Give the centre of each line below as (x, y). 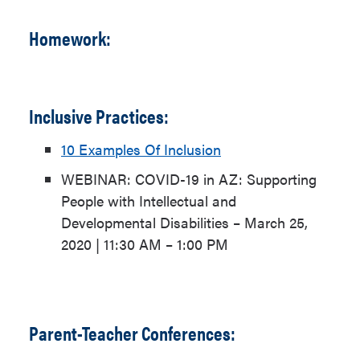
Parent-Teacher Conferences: (132, 333)
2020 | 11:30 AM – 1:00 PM (145, 244)
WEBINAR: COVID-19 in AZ (150, 179)
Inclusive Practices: (99, 116)
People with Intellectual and (149, 200)
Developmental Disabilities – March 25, (184, 222)
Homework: (70, 38)
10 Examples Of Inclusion (141, 149)
